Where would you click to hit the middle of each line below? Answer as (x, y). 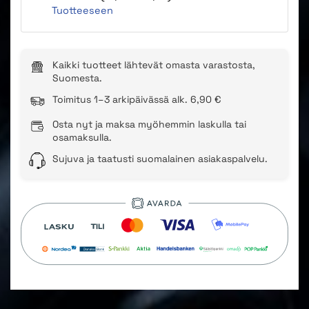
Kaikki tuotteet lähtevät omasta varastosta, (154, 64)
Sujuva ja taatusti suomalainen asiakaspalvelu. (160, 158)
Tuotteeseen (82, 10)
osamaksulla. (82, 137)
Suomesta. (77, 78)
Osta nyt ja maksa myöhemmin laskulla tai (149, 124)
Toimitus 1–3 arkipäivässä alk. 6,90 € (137, 99)
